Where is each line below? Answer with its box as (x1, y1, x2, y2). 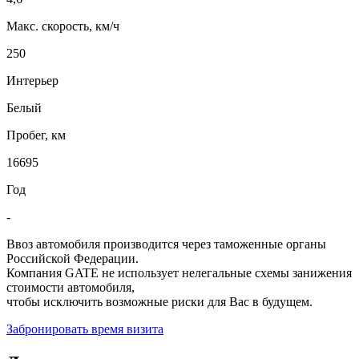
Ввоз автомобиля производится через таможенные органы (6, 236, 326, 251)
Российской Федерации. (6, 251, 139, 265)
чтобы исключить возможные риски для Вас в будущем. (6, 294, 313, 309)
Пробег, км (6, 127, 66, 142)
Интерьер (6, 73, 58, 87)
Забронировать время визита (6, 321, 163, 336)
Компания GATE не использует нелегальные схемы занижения (6, 265, 352, 280)
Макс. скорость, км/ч (6, 18, 119, 33)
